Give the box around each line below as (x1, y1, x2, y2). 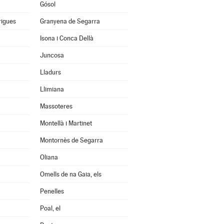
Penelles (39, 187, 64, 195)
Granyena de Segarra (39, 17, 100, 25)
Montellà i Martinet (39, 119, 92, 127)
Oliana (39, 153, 58, 161)
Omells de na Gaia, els (39, 170, 101, 178)
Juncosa (39, 51, 64, 59)
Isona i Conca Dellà (39, 34, 93, 42)
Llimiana (39, 85, 64, 93)
